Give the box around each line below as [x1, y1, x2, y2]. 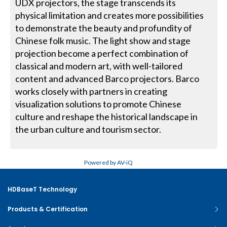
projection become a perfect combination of [15, 47, 189, 59]
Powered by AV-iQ [84, 158, 133, 166]
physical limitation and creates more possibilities [15, 9, 204, 21]
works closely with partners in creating [15, 85, 168, 97]
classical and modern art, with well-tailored [15, 60, 183, 71]
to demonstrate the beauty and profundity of [15, 22, 193, 33]
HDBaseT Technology [8, 184, 77, 194]
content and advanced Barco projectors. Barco [15, 72, 200, 84]
